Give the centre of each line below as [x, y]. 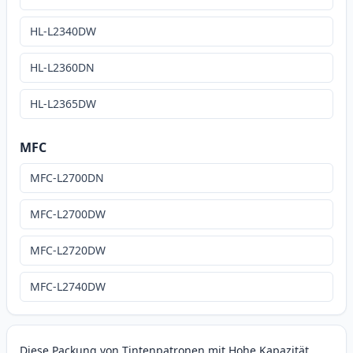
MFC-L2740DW [68, 287]
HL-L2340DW [63, 32]
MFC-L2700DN [67, 178]
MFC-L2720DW [68, 251]
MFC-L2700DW [68, 214]
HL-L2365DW [63, 104]
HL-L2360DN [62, 68]
